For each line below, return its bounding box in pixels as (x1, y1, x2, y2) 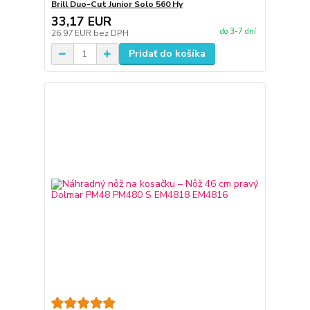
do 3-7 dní (219, 26, 256, 37)
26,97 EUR (51, 28, 93, 39)
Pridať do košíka (128, 47, 206, 60)
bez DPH (93, 28, 129, 39)
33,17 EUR (51, 13, 111, 30)
